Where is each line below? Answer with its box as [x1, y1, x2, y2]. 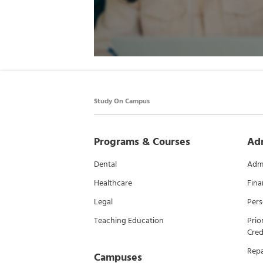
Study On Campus [94, 96, 150, 107]
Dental [94, 157, 117, 171]
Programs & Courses [94, 133, 190, 150]
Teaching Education [94, 214, 164, 227]
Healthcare [94, 176, 132, 190]
